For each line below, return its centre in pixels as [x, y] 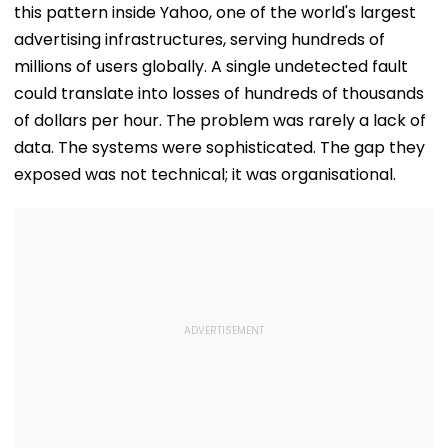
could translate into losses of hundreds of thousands [219, 93]
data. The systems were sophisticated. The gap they [219, 147]
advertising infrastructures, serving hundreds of [199, 39]
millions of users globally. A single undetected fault [211, 66]
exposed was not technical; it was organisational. [205, 174]
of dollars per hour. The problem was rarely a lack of [220, 120]
